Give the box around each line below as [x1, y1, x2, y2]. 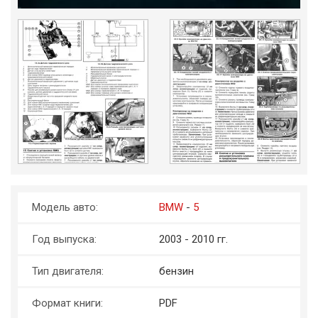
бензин [159, 265, 194, 278]
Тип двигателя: [32, 265, 106, 278]
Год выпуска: [32, 233, 97, 246]
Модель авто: [32, 201, 101, 214]
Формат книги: [32, 297, 106, 310]
